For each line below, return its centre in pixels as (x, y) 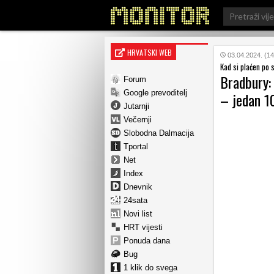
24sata (135, 200)
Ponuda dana (147, 240)
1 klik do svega (150, 267)
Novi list (138, 213)
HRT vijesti (143, 227)
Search (236, 11)
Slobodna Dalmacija (159, 133)
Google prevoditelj (155, 92)
